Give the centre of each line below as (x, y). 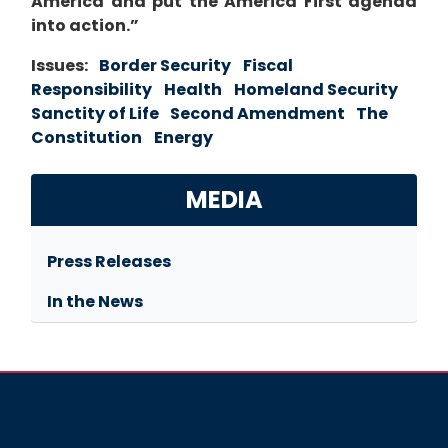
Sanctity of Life (96, 114)
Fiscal (268, 66)
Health (193, 90)
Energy (183, 138)
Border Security (165, 66)
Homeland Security (316, 90)
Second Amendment (259, 114)
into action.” (85, 26)
